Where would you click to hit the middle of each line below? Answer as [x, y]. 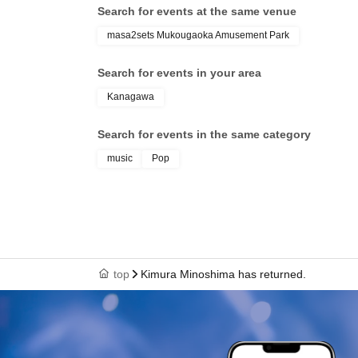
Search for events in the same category [204, 134]
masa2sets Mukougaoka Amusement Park [198, 35]
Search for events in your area [179, 72]
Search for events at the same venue [197, 11]
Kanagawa [131, 96]
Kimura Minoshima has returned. [223, 274]
